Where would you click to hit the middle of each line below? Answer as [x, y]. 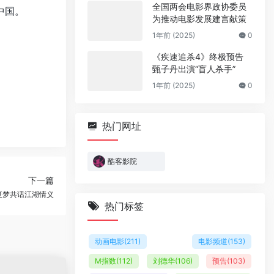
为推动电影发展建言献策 [199, 19]
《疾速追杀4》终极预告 [198, 57]
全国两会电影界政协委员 [199, 6]
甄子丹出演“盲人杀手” [194, 69]
